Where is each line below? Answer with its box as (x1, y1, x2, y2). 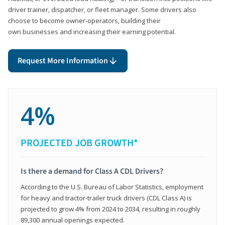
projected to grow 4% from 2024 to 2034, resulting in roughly (21, 204, 200, 213)
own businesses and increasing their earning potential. (8, 27, 176, 36)
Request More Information (18, 55, 108, 66)
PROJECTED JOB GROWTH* (21, 136, 138, 150)
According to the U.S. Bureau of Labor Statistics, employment (21, 182, 203, 191)
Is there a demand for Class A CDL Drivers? (21, 165, 163, 177)
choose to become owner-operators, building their (8, 16, 161, 25)
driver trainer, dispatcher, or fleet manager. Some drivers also (8, 5, 196, 14)
